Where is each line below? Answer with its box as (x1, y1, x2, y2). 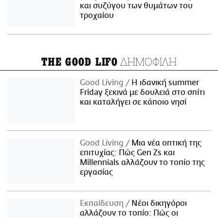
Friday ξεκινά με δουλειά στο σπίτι (80, 88, 205, 97)
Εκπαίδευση (80, 199, 126, 208)
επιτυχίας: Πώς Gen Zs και (80, 148, 175, 157)
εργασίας (80, 167, 113, 177)
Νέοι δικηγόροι (129, 199, 187, 208)
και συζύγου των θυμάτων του (80, 1, 193, 11)
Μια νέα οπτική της (129, 138, 202, 147)
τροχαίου (80, 11, 114, 20)
